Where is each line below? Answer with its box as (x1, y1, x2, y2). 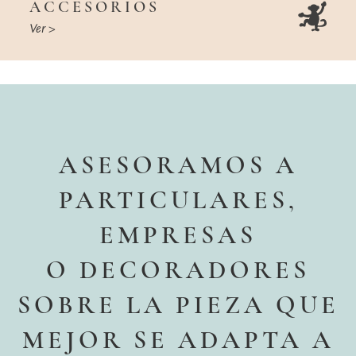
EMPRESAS (99, 219, 257, 250)
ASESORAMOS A (58, 149, 298, 180)
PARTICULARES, (58, 184, 298, 215)
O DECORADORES (46, 254, 310, 285)
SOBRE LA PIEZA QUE (17, 289, 339, 320)
